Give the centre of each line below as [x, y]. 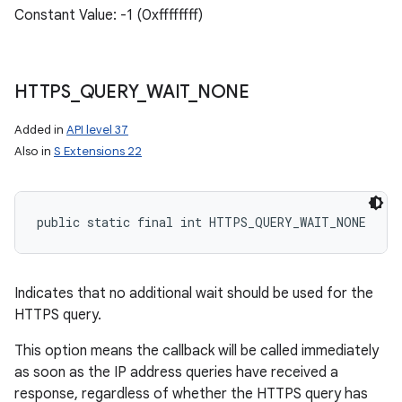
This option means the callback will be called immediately [197, 351]
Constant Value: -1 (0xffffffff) [109, 15]
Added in [40, 130]
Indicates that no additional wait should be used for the [194, 293]
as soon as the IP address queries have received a [176, 372]
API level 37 [97, 130]
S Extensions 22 [98, 151]
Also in [34, 151]
